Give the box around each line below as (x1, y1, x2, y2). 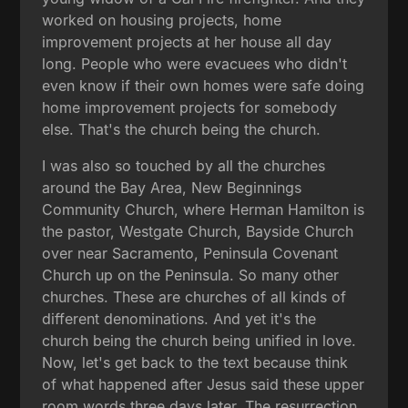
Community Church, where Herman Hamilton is (42, 199, 365, 219)
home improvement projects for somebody (42, 97, 338, 117)
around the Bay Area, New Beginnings (42, 178, 302, 197)
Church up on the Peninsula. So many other (42, 265, 340, 284)
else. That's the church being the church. (42, 119, 321, 138)
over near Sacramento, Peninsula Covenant (42, 243, 339, 262)
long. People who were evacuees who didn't (42, 54, 348, 73)
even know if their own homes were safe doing (42, 76, 365, 95)
